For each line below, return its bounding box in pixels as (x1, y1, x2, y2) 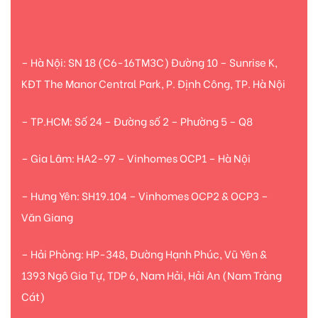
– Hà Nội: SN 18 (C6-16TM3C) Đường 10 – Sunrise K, (21, 54, 278, 70)
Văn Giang (21, 208, 73, 224)
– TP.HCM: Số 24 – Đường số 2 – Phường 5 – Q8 (21, 112, 253, 128)
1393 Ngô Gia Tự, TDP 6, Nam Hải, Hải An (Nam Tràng (21, 267, 282, 283)
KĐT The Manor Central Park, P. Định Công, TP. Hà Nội (21, 75, 285, 92)
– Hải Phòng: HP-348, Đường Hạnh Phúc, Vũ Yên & (21, 246, 267, 262)
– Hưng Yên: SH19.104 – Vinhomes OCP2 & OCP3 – (21, 187, 268, 203)
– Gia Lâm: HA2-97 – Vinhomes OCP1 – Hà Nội (21, 150, 251, 166)
